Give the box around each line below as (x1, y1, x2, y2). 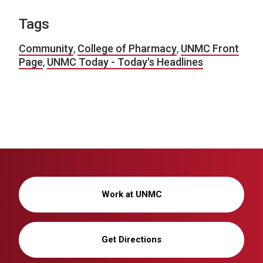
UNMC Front (181, 42, 239, 55)
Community (19, 42, 73, 55)
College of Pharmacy (77, 42, 177, 55)
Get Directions (102, 234, 161, 245)
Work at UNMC (101, 189, 162, 200)
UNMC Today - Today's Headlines (47, 56, 203, 68)
